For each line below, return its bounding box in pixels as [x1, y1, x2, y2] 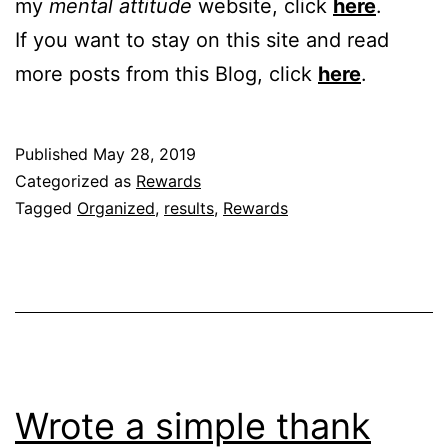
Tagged [15, 197, 77, 218]
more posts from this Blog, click [15, 61, 318, 86]
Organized [77, 197, 155, 218]
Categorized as [15, 170, 136, 191]
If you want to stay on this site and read [15, 27, 389, 52]
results [164, 197, 214, 218]
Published [15, 143, 93, 164]
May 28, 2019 [93, 143, 196, 164]
